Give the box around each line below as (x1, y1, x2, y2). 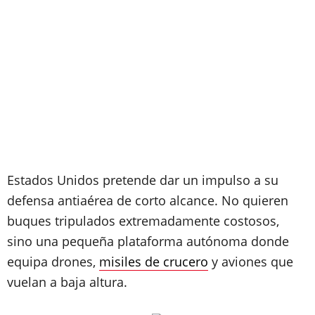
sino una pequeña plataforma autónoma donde (7, 233, 289, 250)
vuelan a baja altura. (7, 274, 127, 290)
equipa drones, (7, 253, 99, 270)
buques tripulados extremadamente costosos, (7, 212, 279, 229)
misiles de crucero (99, 253, 208, 270)
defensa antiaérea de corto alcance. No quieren (7, 192, 288, 209)
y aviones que (208, 253, 293, 270)
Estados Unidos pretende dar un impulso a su (7, 172, 278, 188)
